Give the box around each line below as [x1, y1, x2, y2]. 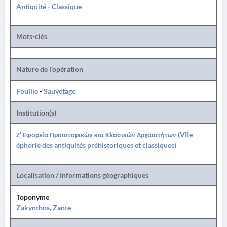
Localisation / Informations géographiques [16, 171, 148, 179]
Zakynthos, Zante [16, 203, 71, 212]
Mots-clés [16, 32, 47, 41]
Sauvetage [44, 87, 75, 95]
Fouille [16, 87, 38, 95]
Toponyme [16, 193, 49, 201]
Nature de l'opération [16, 65, 83, 73]
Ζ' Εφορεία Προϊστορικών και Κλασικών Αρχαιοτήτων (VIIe [16, 130, 193, 139]
